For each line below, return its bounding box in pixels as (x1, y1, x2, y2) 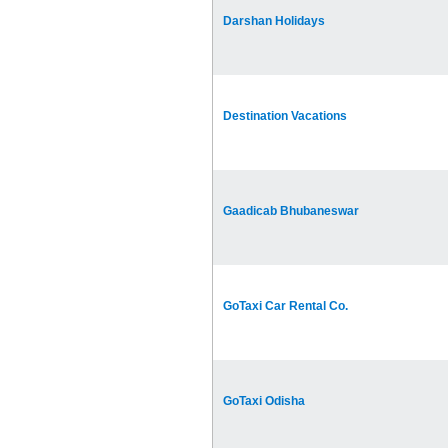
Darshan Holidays (223, 14, 325, 29)
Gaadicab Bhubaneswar (223, 204, 359, 219)
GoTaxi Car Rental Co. (223, 299, 348, 314)
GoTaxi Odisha (223, 394, 305, 409)
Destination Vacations (223, 109, 347, 124)
